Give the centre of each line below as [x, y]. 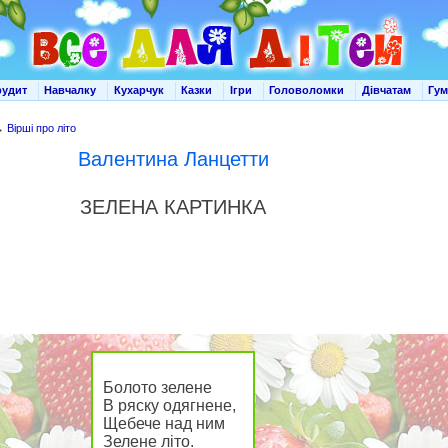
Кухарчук [138, 90]
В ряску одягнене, [169, 405]
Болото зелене [157, 387]
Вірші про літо [42, 128]
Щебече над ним [164, 423]
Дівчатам [386, 90]
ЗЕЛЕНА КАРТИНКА [173, 207]
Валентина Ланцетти [173, 159]
